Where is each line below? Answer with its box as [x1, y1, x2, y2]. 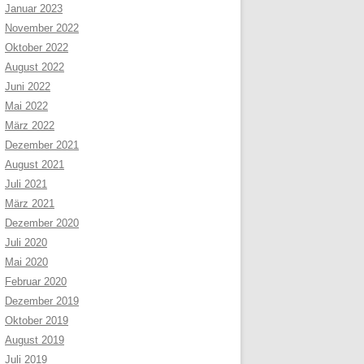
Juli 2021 [5, 178, 47, 191]
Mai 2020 [5, 256, 48, 269]
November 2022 [5, 22, 79, 35]
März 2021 [5, 197, 54, 210]
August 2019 [5, 334, 64, 347]
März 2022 [5, 119, 54, 132]
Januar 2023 [5, 2, 63, 15]
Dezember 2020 [5, 217, 79, 230]
